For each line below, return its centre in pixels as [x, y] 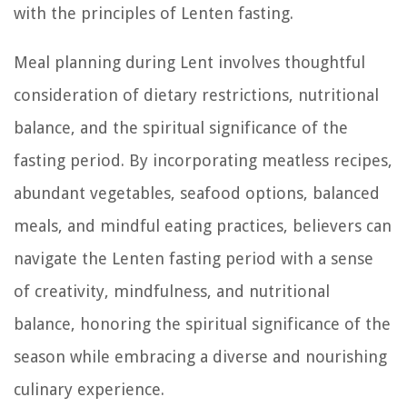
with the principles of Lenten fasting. [154, 13]
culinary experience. [89, 389]
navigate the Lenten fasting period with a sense [194, 258]
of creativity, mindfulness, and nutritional [172, 291]
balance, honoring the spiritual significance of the [202, 323]
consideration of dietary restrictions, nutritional [196, 94]
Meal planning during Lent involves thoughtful [189, 62]
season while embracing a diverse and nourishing [200, 356]
